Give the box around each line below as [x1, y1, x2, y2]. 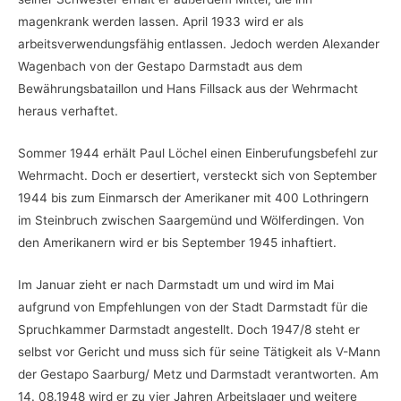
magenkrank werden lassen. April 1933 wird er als [18, 13, 303, 29]
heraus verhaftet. [18, 103, 118, 118]
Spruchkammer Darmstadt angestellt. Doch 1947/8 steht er [18, 321, 360, 337]
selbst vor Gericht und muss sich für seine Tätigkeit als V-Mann [18, 344, 380, 359]
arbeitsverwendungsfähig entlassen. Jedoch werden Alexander [18, 36, 380, 51]
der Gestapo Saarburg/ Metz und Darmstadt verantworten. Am [18, 366, 379, 381]
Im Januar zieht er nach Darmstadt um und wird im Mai [18, 277, 334, 292]
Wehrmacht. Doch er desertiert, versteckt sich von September [18, 167, 377, 183]
